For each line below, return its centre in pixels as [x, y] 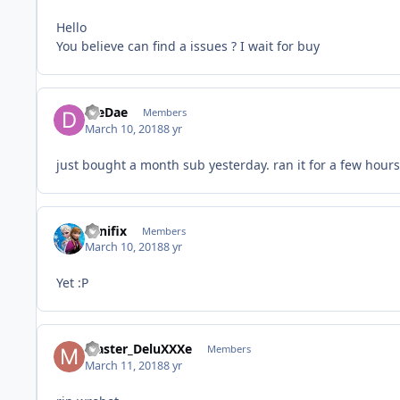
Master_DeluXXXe [139, 349]
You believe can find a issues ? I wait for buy [190, 46]
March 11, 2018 [125, 365]
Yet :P [72, 283]
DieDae [107, 112]
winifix [106, 230]
